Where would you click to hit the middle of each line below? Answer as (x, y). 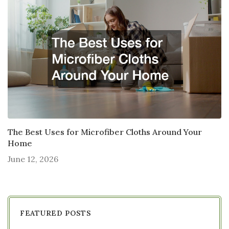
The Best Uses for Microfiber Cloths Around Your (105, 132)
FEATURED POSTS (56, 213)
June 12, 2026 (33, 159)
